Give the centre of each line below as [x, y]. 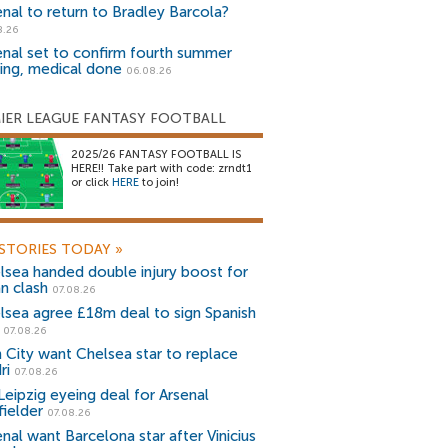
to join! [159, 182]
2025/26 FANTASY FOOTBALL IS [156, 154]
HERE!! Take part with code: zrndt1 [161, 168]
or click [91, 182]
